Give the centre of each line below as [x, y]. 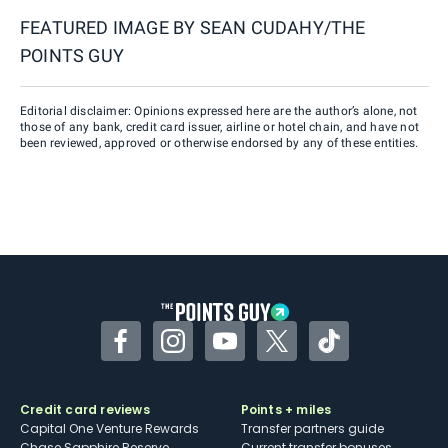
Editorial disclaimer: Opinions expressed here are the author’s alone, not [219, 110]
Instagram [211, 352]
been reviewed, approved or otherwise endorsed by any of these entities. [219, 142]
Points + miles [286, 410]
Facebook [156, 352]
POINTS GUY [72, 55]
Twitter [302, 352]
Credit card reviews [85, 410]
